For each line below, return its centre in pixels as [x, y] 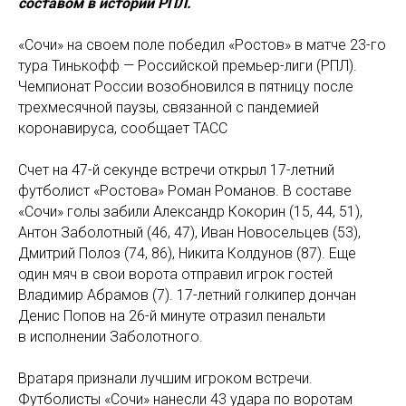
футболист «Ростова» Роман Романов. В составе [185, 191]
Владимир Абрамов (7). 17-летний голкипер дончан [187, 295]
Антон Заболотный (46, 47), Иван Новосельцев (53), [189, 232]
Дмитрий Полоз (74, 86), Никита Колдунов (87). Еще [187, 253]
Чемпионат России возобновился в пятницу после [186, 87]
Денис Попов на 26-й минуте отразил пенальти [172, 316]
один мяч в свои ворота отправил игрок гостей [175, 274]
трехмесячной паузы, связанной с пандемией [169, 107]
